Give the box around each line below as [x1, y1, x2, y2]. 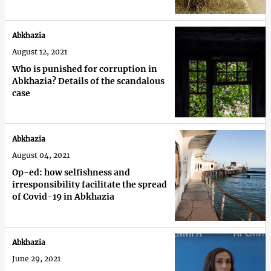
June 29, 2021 [12, 254, 60, 264]
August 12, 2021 [12, 47, 67, 57]
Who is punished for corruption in [12, 64, 157, 75]
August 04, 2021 [12, 151, 70, 160]
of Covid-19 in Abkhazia [12, 191, 114, 203]
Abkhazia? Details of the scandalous [12, 76, 165, 87]
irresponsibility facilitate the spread [12, 179, 167, 191]
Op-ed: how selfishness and [12, 167, 130, 178]
